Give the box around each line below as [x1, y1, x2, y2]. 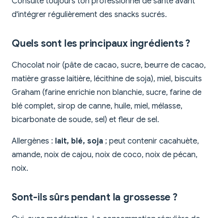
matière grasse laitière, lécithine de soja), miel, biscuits [12, 73, 202, 84]
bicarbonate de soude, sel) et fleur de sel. [12, 114, 159, 125]
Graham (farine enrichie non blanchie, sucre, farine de [12, 87, 201, 97]
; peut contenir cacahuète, [103, 136, 199, 146]
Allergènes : [12, 136, 55, 146]
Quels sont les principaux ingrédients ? [12, 37, 191, 50]
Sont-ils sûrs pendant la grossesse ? [12, 191, 178, 203]
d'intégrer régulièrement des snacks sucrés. [12, 9, 167, 19]
